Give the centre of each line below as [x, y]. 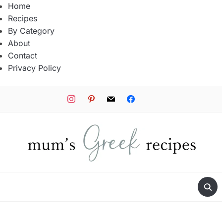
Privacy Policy [34, 68]
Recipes [23, 18]
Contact [23, 55]
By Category [31, 31]
